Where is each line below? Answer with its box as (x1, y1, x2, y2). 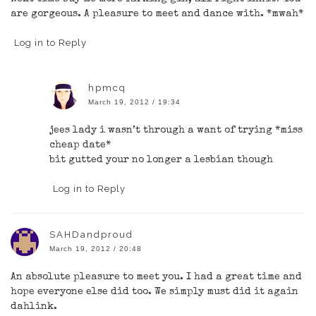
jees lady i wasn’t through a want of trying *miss (49, 125, 303, 135)
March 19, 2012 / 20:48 (49, 244, 142, 253)
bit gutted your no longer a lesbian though (49, 154, 273, 165)
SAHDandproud (49, 229, 133, 240)
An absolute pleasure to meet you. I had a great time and (11, 272, 302, 282)
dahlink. (11, 301, 57, 312)
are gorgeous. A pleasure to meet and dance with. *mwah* (11, 8, 303, 19)
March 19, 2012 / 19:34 (88, 97, 181, 106)
